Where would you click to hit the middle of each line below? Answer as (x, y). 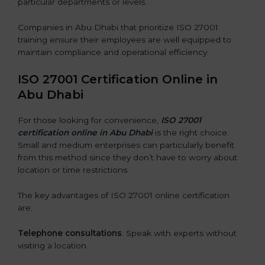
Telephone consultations (70, 233)
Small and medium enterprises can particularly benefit (126, 145)
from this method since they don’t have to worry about (127, 157)
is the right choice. (191, 132)
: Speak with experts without (179, 233)
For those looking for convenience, (89, 120)
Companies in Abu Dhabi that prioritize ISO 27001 (118, 27)
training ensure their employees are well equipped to (125, 39)
